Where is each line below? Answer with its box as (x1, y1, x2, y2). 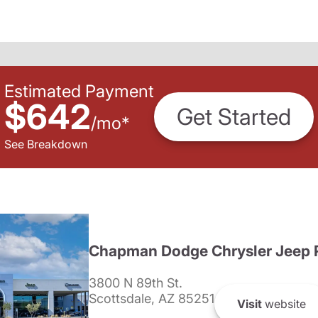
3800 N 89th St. (89, 275, 182, 290)
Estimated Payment (4, 80, 154, 102)
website (262, 296, 306, 311)
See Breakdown (4, 136, 87, 151)
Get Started (177, 103, 291, 131)
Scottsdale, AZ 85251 (89, 291, 214, 306)
